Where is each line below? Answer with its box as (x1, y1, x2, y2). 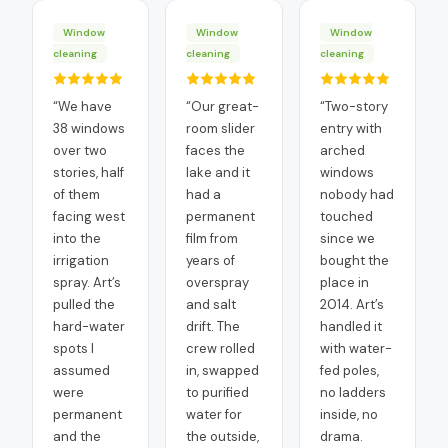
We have (58, 98, 112, 115)
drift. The (186, 318, 241, 335)
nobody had (319, 186, 394, 203)
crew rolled (186, 340, 256, 357)
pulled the (53, 296, 115, 313)
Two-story (324, 98, 388, 115)
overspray (186, 274, 250, 291)
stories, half (53, 164, 124, 181)
